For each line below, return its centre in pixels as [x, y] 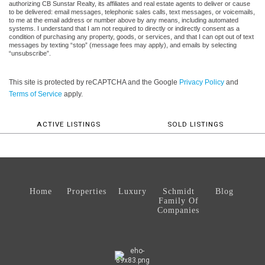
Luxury [132, 191]
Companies [179, 210]
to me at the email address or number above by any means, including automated [124, 20]
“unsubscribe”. [30, 53]
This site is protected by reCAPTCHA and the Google [94, 82]
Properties [86, 191]
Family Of [178, 201]
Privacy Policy [202, 82]
